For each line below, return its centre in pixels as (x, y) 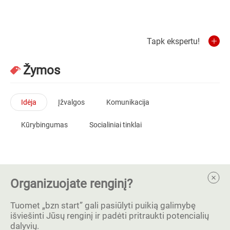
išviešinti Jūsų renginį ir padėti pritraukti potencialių (110, 215)
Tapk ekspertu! (173, 41)
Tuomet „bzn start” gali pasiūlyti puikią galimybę (103, 205)
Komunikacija (128, 102)
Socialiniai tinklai (116, 124)
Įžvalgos (71, 102)
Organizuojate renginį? (71, 184)
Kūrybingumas (44, 124)
